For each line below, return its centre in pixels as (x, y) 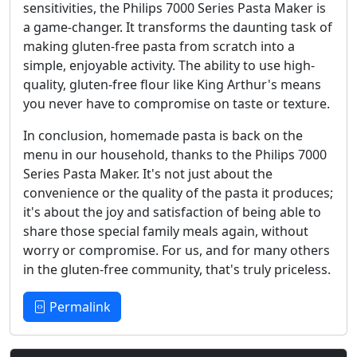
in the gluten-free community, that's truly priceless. (177, 269)
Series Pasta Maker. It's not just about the (148, 173)
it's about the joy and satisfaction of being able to (172, 212)
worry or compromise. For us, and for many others (177, 250)
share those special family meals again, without (166, 231)
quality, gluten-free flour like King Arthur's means (172, 84)
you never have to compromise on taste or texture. (177, 103)
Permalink (78, 306)
